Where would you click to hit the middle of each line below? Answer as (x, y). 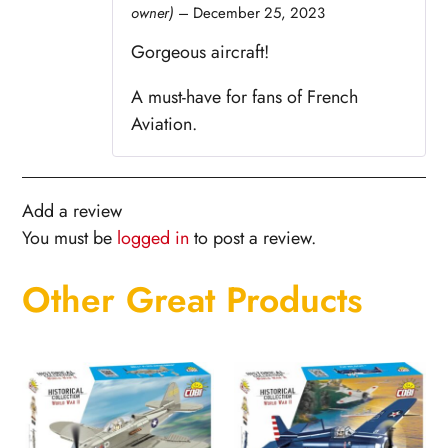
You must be (70, 237)
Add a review (72, 210)
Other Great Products (192, 299)
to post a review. (253, 237)
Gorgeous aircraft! (200, 51)
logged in (153, 237)
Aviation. (164, 123)
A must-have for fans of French (245, 96)
